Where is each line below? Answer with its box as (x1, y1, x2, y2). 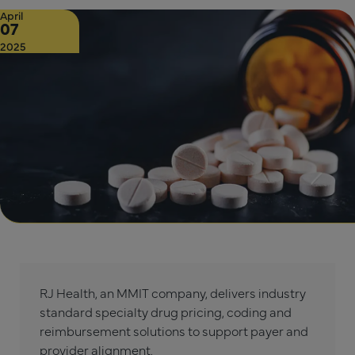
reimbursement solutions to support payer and (40, 322, 308, 339)
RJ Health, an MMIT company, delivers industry (40, 284, 306, 301)
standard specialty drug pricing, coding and (40, 303, 292, 320)
